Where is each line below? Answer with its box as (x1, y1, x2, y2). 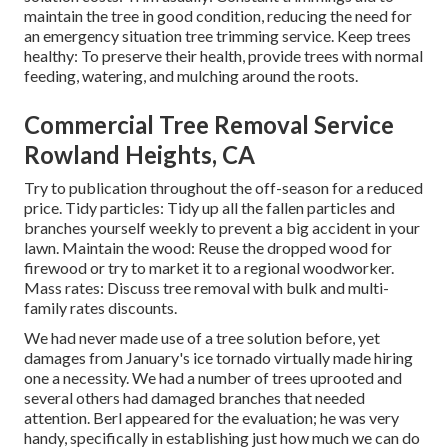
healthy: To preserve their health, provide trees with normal (24, 46, 423, 66)
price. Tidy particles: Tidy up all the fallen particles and (24, 198, 395, 218)
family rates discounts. (24, 298, 177, 318)
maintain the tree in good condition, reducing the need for (24, 6, 412, 26)
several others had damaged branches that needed (24, 388, 365, 408)
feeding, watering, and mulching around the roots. (24, 66, 358, 86)
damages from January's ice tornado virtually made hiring (24, 348, 413, 368)
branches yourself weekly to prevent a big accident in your (24, 218, 420, 238)
